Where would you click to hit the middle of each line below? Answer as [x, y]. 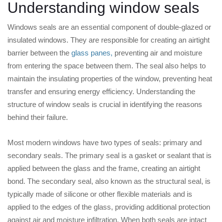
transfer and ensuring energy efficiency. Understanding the [101, 92]
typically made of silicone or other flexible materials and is [100, 194]
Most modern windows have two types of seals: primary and [105, 143]
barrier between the [39, 53]
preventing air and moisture [157, 53]
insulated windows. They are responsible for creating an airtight [109, 40]
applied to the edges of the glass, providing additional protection [109, 207]
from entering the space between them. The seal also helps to [107, 66]
